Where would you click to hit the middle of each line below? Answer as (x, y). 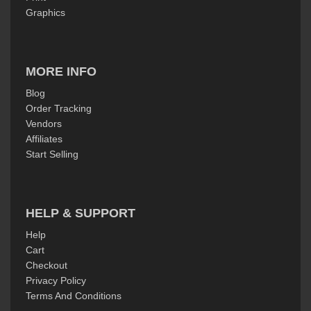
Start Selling (52, 154)
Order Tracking (58, 109)
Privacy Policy (56, 281)
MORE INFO (61, 72)
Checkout (46, 266)
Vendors (43, 124)
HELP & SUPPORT (80, 213)
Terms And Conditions (73, 296)
